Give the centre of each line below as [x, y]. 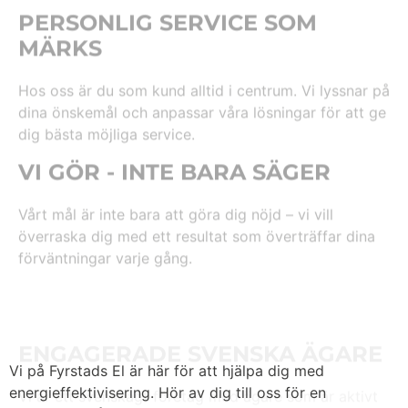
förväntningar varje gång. [105, 168]
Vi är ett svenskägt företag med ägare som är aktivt [198, 268]
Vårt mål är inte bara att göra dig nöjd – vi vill [176, 124]
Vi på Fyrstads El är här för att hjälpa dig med [167, 370]
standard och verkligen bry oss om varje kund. [178, 312]
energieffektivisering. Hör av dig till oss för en [168, 392]
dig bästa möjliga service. [107, 28]
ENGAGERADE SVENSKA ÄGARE [200, 226]
